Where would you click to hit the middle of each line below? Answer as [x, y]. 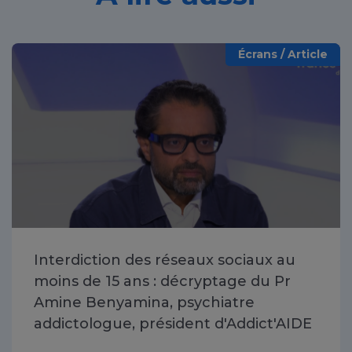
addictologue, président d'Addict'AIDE [173, 324]
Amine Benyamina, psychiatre [144, 303]
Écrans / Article [283, 55]
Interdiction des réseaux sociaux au [165, 260]
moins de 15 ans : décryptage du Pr [162, 282]
